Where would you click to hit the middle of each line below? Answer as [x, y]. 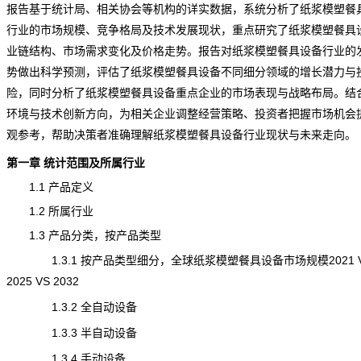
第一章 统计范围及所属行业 [75, 163]
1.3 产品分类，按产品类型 [83, 235]
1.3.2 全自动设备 [71, 307]
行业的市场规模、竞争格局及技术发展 [102, 30]
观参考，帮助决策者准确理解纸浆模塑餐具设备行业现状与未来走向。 [181, 135]
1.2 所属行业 [50, 211]
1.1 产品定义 [50, 187]
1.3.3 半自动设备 [71, 333]
